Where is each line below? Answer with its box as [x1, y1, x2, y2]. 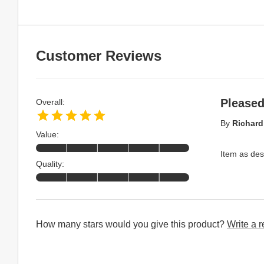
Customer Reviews [36, 48, 161, 64]
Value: [36, 130, 59, 139]
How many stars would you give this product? [36, 219, 227, 229]
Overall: [36, 97, 65, 107]
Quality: [36, 159, 64, 169]
